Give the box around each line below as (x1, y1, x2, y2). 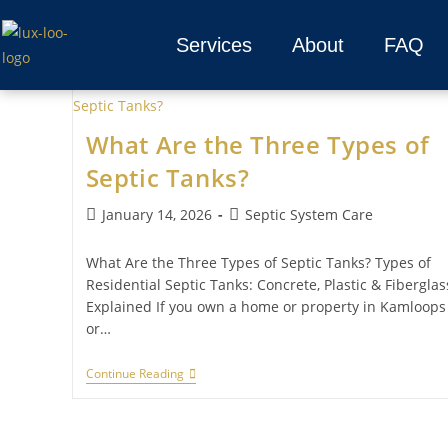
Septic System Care (244, 205, 373, 224)
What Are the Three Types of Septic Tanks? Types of (85, 253, 431, 272)
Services (175, 34, 252, 56)
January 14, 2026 (101, 205, 212, 224)
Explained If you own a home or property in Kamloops (85, 297, 446, 316)
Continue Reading (85, 365, 184, 382)
